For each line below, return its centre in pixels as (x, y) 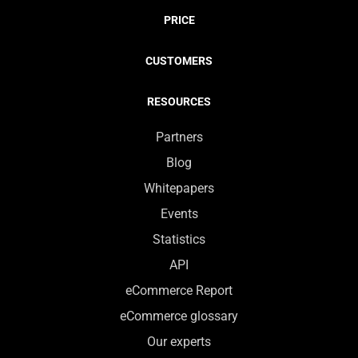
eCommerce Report (179, 290)
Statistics (179, 239)
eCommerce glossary (179, 316)
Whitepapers (179, 188)
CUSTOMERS (179, 60)
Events (179, 213)
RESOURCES (179, 101)
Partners (179, 137)
